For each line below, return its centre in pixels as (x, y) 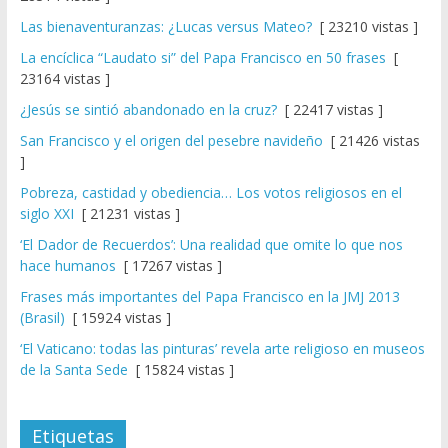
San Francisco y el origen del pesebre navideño (171, 141)
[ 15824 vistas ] (180, 370)
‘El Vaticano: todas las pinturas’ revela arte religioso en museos (222, 349)
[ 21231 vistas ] (126, 214)
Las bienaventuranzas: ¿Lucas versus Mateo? (165, 27)
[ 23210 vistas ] (364, 27)
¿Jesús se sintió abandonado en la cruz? (148, 110)
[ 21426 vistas (371, 141)
